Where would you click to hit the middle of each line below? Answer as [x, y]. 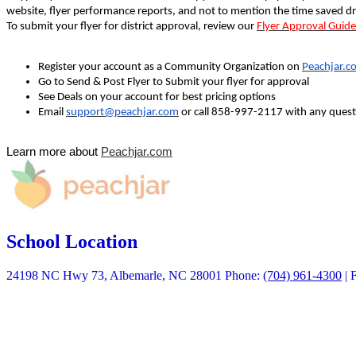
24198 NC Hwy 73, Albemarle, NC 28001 [114, 275]
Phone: [244, 275]
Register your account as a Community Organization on [170, 67]
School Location [72, 241]
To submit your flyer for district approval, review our [132, 26]
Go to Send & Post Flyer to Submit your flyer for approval [174, 82]
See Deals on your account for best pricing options [157, 97]
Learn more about [54, 151]
